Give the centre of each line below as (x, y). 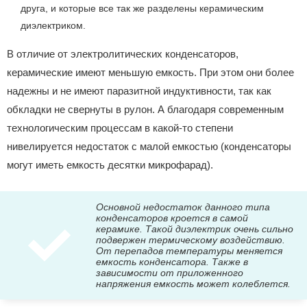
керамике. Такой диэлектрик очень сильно (195, 229)
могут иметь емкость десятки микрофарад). (110, 164)
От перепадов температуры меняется (189, 251)
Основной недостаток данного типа (183, 207)
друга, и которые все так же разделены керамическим (142, 8)
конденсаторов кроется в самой (172, 218)
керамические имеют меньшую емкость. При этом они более (150, 72)
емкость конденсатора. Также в (172, 262)
